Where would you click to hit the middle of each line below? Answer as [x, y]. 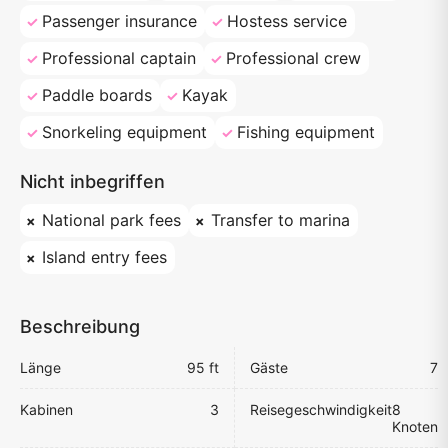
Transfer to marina [280, 220]
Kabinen [46, 410]
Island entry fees [104, 257]
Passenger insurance [119, 21]
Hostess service [287, 21]
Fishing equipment [306, 132]
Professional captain [119, 58]
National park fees [111, 220]
